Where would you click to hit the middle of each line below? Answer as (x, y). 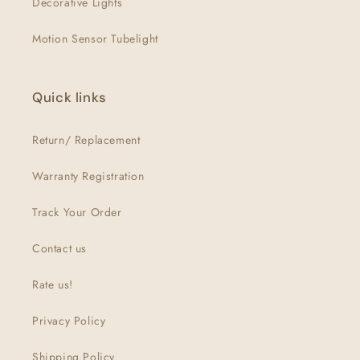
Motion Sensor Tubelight (95, 39)
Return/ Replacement (86, 140)
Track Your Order (77, 213)
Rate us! (53, 285)
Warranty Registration (88, 176)
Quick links (70, 98)
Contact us (59, 249)
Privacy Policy (69, 321)
